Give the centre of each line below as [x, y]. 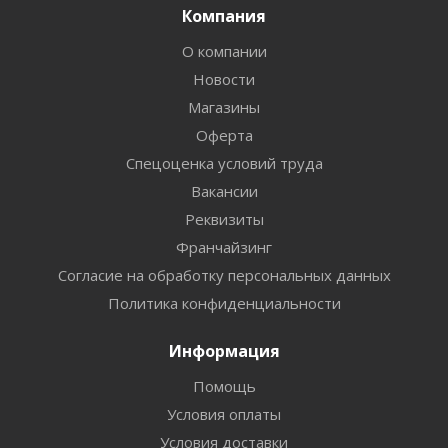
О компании [224, 51]
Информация [224, 351]
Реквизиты [224, 219]
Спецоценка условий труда [224, 163]
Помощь [224, 386]
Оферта [224, 135]
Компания [224, 16]
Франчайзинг [224, 247]
